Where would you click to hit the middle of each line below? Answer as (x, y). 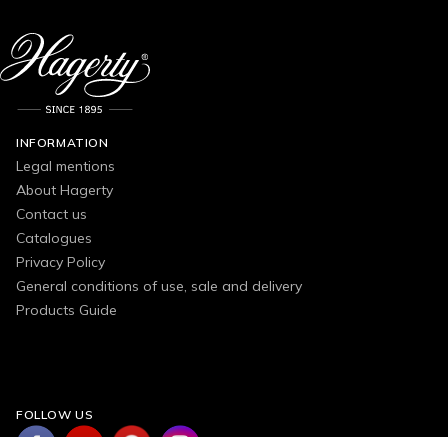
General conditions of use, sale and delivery (159, 285)
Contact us (51, 213)
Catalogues (54, 237)
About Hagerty (64, 189)
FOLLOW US (55, 414)
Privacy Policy (60, 261)
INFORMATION (62, 142)
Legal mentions (65, 165)
